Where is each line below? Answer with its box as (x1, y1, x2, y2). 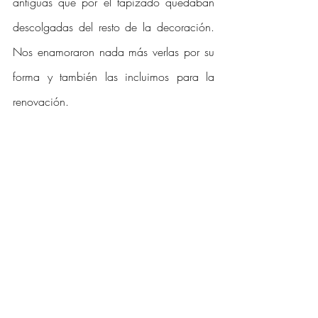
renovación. (13, 94, 72, 109)
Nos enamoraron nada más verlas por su (13, 44, 214, 60)
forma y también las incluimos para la (13, 69, 214, 84)
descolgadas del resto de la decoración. (13, 19, 214, 35)
